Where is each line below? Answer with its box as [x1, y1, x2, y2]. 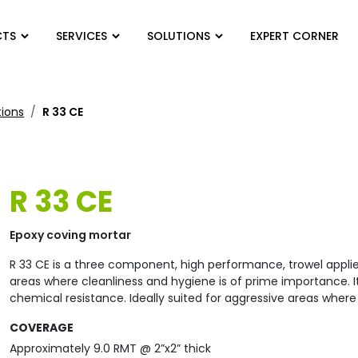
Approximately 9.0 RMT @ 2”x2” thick [9, 340, 211, 356]
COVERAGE [9, 320, 74, 336]
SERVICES [56, 28, 107, 44]
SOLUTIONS [147, 28, 210, 44]
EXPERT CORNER [250, 28, 339, 44]
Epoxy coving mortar [9, 227, 131, 243]
